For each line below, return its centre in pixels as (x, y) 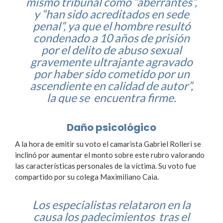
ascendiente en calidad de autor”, (111, 85)
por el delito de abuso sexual (111, 50)
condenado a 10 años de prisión (111, 38)
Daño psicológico (111, 128)
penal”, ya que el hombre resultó (111, 26)
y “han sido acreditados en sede (111, 14)
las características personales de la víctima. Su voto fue (106, 166)
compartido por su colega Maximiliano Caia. (87, 177)
